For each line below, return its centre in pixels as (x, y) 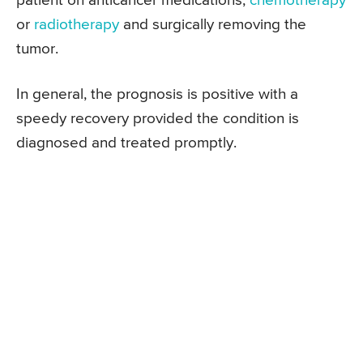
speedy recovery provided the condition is (158, 119)
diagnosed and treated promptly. (126, 143)
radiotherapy (77, 25)
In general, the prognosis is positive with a (157, 95)
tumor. (37, 49)
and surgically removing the (213, 25)
